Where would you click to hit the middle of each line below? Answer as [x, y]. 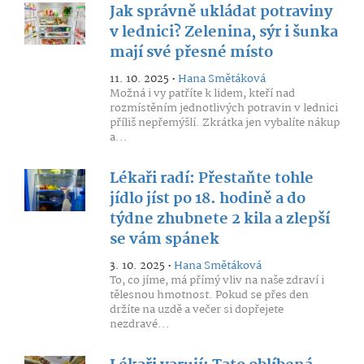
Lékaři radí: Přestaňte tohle [211, 179]
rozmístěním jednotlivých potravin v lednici [223, 108]
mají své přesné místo [191, 53]
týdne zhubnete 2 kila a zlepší [219, 219]
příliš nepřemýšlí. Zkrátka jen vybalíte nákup [224, 123]
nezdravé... [139, 324]
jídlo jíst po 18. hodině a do [207, 199]
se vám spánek [164, 240]
